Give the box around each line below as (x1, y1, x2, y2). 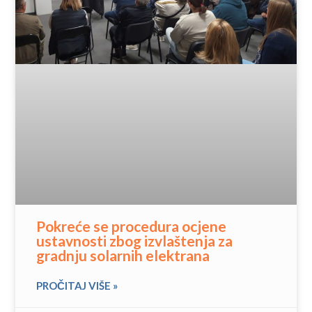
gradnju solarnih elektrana (36, 246, 210, 264)
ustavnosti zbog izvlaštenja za (36, 231, 233, 249)
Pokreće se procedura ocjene (36, 217, 227, 235)
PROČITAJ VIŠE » (36, 279, 118, 292)
